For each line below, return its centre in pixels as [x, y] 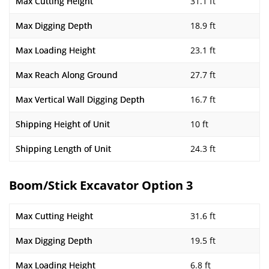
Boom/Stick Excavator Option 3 [101, 185]
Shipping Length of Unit [63, 149]
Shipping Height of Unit [63, 124]
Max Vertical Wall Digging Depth [80, 99]
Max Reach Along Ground [67, 75]
